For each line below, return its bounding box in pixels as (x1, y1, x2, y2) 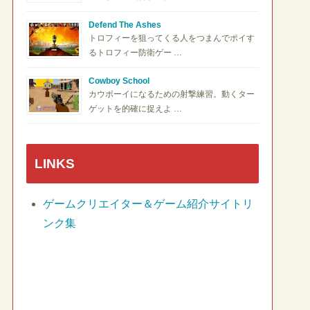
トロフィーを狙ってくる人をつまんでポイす (89, 33, 255, 44)
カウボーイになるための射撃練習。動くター (89, 89, 255, 100)
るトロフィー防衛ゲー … (89, 48, 182, 58)
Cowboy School (89, 76, 149, 86)
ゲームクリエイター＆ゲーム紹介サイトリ (43, 197, 253, 210)
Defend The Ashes (89, 20, 161, 30)
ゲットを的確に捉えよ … (89, 104, 182, 114)
